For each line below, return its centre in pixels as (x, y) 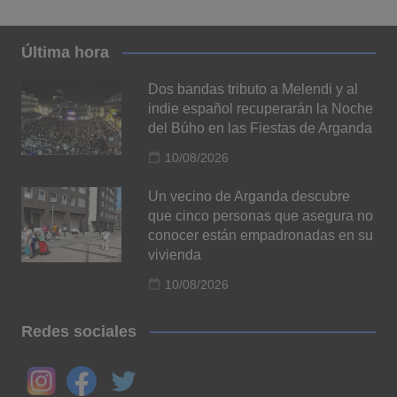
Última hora (65, 52)
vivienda (175, 254)
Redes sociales (78, 331)
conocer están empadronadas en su (261, 235)
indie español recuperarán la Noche (261, 108)
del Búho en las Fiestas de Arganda (261, 128)
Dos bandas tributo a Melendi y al (253, 89)
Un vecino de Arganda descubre (249, 196)
